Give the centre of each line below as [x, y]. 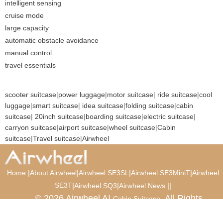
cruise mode [24, 15]
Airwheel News [142, 185]
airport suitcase [83, 127]
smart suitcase [55, 105]
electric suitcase [168, 116]
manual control [28, 53]
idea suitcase [103, 105]
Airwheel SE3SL [104, 172]
